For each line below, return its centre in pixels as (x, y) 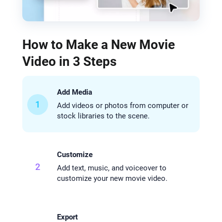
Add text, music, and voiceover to (111, 168)
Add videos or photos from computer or (122, 106)
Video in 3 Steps (69, 62)
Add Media (74, 92)
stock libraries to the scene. (103, 116)
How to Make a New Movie (98, 45)
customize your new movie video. (112, 179)
